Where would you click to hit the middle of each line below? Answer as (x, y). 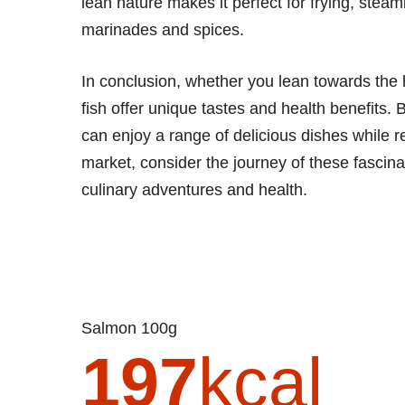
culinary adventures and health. (194, 189)
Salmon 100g (135, 328)
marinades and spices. (163, 29)
